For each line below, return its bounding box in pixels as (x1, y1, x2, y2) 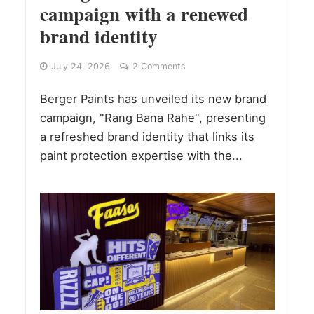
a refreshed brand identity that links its (39, 130, 254, 144)
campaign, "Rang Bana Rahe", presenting (39, 111, 266, 125)
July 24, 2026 (50, 61, 110, 72)
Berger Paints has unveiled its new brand (39, 92, 266, 107)
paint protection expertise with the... (39, 149, 243, 163)
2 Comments (132, 61, 186, 72)
